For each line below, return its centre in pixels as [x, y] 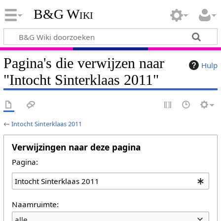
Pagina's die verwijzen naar [84, 63]
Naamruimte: [35, 204]
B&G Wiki [63, 14]
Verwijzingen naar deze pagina [76, 147]
